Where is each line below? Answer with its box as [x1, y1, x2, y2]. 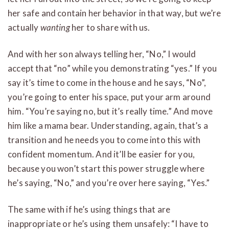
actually [8, 21, 40, 33]
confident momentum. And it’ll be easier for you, [8, 148, 195, 159]
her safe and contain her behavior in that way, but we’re [8, 7, 221, 18]
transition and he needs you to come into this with [8, 134, 201, 145]
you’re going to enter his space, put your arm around [8, 91, 211, 102]
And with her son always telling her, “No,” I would [8, 48, 196, 59]
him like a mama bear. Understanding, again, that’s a [8, 120, 208, 131]
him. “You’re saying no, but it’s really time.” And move [8, 105, 213, 117]
